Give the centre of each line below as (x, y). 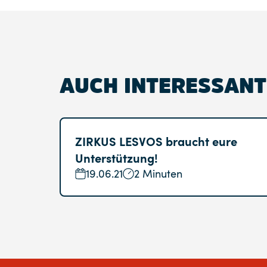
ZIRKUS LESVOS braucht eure (156, 141)
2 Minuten (158, 173)
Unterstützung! (117, 158)
